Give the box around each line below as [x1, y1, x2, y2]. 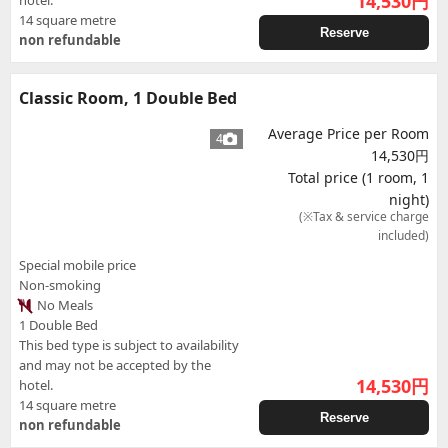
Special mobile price [19, 256, 136, 274]
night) [389, 190, 429, 209]
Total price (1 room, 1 [288, 168, 429, 187]
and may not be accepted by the [19, 356, 211, 374]
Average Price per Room [268, 124, 429, 143]
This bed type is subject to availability [19, 336, 239, 354]
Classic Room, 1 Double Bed [19, 87, 237, 109]
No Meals [34, 296, 93, 314]
